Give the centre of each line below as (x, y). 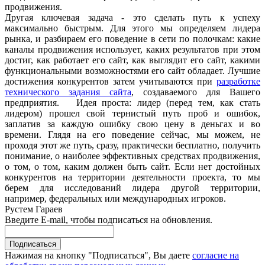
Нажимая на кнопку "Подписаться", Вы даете (98, 255)
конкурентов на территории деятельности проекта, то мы (132, 177)
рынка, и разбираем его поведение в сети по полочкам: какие (132, 38)
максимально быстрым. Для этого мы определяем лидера (132, 28)
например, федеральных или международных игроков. (115, 198)
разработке (238, 81)
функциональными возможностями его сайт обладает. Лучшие (132, 70)
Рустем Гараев (34, 209)
